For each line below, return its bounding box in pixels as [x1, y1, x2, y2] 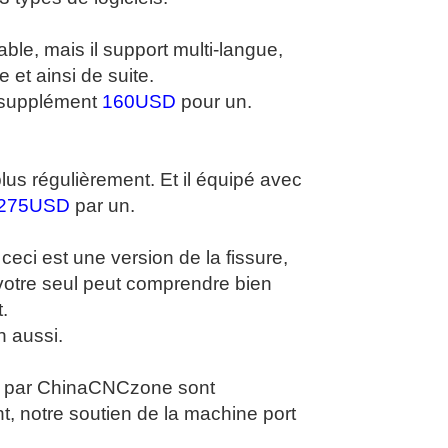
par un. [70, 195, 135, 217]
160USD [102, 91, 176, 113]
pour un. [176, 91, 252, 113]
